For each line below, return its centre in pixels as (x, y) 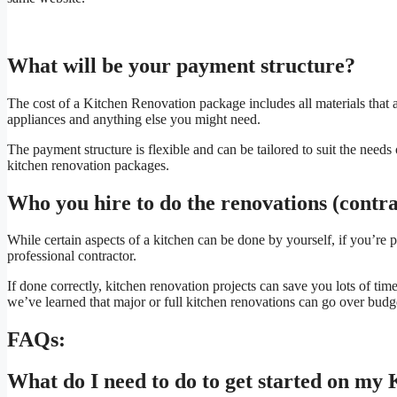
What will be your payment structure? (181, 65)
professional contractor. (72, 256)
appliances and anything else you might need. (134, 119)
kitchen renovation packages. (88, 165)
